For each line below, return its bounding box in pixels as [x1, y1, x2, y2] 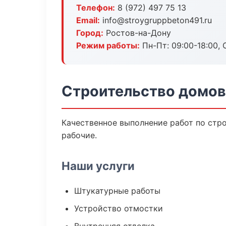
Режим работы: [76, 40, 140, 50]
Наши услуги [62, 159, 135, 173]
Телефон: [76, 3, 115, 13]
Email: [76, 15, 100, 25]
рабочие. [62, 130, 97, 140]
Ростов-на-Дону [103, 28, 171, 38]
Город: [76, 28, 103, 38]
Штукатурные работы [74, 186, 160, 196]
